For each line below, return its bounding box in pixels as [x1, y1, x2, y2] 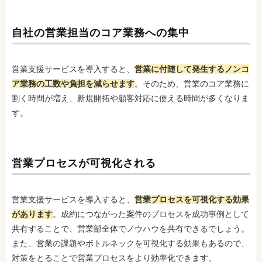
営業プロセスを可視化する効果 [135, 194, 249, 204]
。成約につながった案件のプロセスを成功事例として [53, 209, 249, 219]
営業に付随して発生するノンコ [135, 64, 249, 74]
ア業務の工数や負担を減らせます [12, 78, 135, 88]
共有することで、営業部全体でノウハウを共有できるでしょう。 [12, 223, 249, 233]
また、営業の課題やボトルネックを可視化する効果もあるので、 [12, 238, 249, 248]
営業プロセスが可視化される [12, 157, 156, 169]
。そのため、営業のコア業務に [135, 78, 249, 88]
